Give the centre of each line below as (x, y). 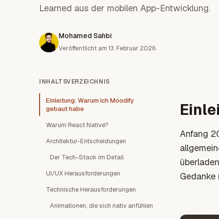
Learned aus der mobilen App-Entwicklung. (125, 8)
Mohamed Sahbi (85, 36)
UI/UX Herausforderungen (83, 173)
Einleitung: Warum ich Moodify (90, 100)
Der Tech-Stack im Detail (87, 157)
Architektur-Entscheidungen (86, 141)
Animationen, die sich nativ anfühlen (101, 206)
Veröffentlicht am (83, 48)
